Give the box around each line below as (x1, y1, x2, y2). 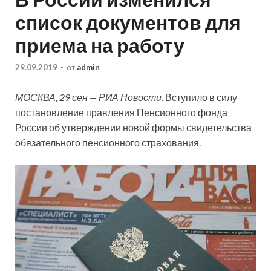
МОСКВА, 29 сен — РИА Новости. (15, 91, 165, 103)
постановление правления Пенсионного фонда (15, 106, 227, 118)
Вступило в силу (165, 91, 237, 103)
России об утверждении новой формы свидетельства (15, 121, 252, 133)
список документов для (15, 10, 241, 34)
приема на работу (15, 33, 184, 57)
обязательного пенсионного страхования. (15, 136, 201, 148)
